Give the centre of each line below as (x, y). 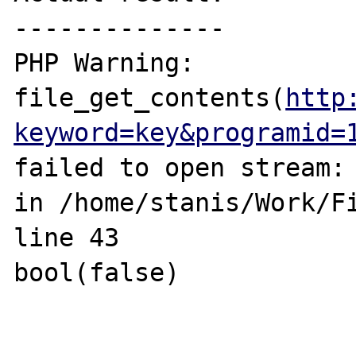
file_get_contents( (150, 97)
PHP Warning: (104, 62)
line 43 (67, 237)
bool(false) (97, 272)
